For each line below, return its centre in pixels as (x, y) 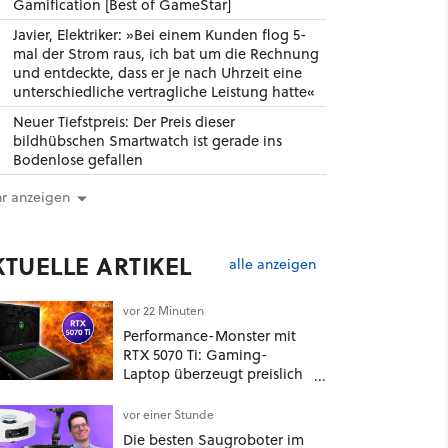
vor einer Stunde (168, 414)
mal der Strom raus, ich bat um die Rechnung (165, 53)
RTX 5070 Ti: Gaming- (195, 354)
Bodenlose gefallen (77, 159)
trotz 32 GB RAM (177, 392)
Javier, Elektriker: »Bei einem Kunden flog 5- (159, 34)
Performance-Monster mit (209, 335)
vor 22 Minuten (163, 310)
